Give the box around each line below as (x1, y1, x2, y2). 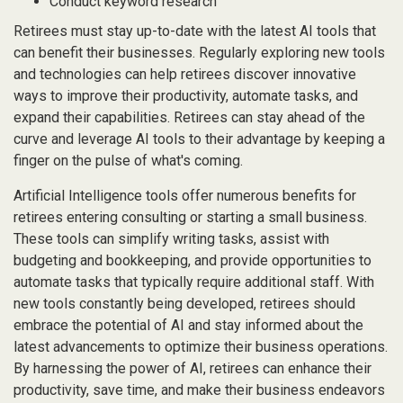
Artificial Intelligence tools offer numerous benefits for (13, 187, 356, 204)
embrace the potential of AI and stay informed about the (13, 317, 363, 334)
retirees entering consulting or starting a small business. (13, 209, 367, 226)
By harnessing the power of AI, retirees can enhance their (13, 360, 372, 377)
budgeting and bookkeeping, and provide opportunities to (13, 252, 372, 269)
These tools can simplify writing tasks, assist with (13, 230, 329, 247)
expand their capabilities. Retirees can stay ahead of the (13, 109, 365, 126)
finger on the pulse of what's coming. (13, 152, 243, 169)
